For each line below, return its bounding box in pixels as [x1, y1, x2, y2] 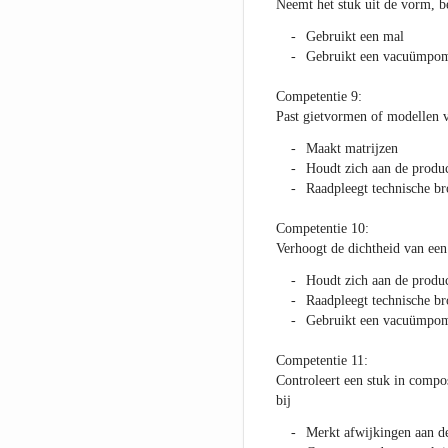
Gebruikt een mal [305, 29, 404, 45]
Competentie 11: [275, 353, 368, 369]
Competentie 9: [275, 89, 362, 105]
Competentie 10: [275, 221, 369, 237]
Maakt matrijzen [305, 141, 398, 157]
